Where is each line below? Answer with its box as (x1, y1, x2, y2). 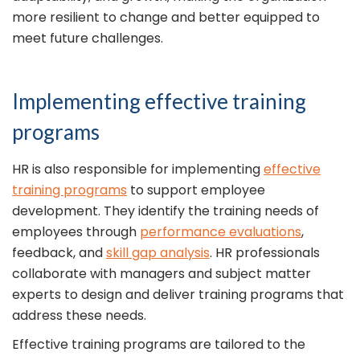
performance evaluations (140, 223, 301, 242)
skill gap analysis (106, 243, 210, 263)
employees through (12, 223, 140, 242)
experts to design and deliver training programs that (12, 285, 344, 305)
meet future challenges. (12, 29, 163, 48)
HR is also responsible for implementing (12, 160, 264, 179)
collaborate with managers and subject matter (12, 264, 311, 284)
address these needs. (12, 306, 146, 325)
